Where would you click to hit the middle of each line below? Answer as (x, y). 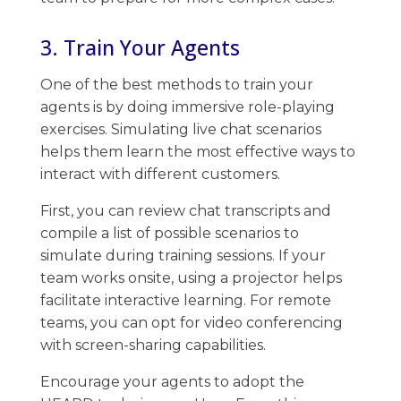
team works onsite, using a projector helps (191, 277)
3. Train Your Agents (143, 47)
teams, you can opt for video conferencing (192, 322)
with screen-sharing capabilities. (155, 345)
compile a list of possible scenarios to (170, 233)
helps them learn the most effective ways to (198, 151)
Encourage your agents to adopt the (172, 381)
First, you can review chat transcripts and (186, 210)
